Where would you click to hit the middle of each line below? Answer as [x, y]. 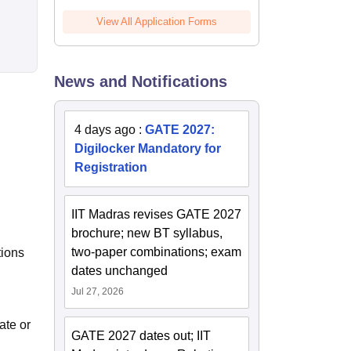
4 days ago [105, 130]
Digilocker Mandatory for [148, 149]
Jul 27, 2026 [98, 292]
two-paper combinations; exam [157, 252]
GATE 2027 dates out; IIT [141, 336]
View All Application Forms [157, 22]
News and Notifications [141, 82]
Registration [111, 168]
